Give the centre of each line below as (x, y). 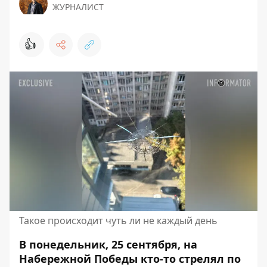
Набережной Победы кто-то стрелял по (130, 259)
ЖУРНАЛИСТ (78, 7)
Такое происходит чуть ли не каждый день (118, 221)
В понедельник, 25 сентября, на (108, 244)
